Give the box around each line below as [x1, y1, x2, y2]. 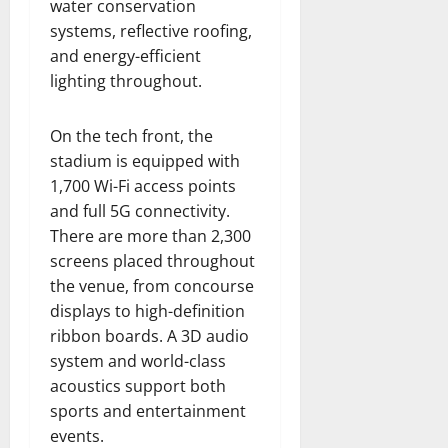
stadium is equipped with [50, 150, 240, 173]
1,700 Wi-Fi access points [50, 175, 236, 198]
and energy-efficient [50, 45, 201, 68]
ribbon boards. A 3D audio [50, 325, 249, 348]
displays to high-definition [50, 300, 245, 323]
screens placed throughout [50, 250, 255, 273]
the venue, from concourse [50, 275, 254, 298]
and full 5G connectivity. [50, 200, 230, 223]
